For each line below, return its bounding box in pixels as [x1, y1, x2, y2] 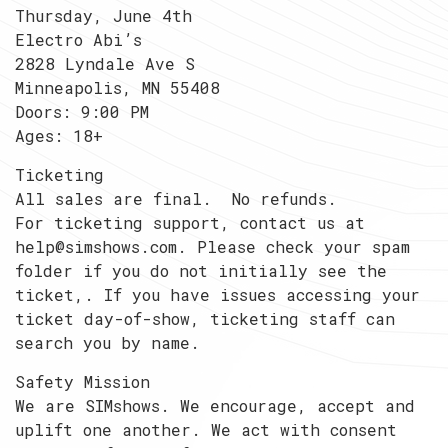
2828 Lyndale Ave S [15, 53, 195, 75]
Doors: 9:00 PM [15, 101, 149, 123]
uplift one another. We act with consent [15, 419, 397, 441]
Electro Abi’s [15, 29, 142, 51]
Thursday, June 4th [15, 5, 192, 27]
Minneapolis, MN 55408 [15, 77, 220, 99]
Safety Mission [15, 371, 150, 393]
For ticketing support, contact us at [15, 212, 365, 234]
